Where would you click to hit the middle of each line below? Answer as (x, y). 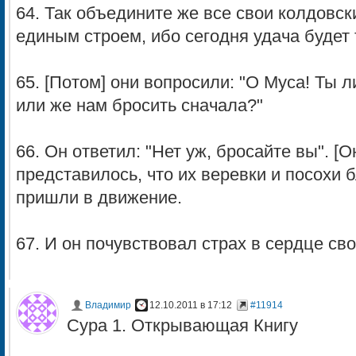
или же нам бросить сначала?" (139, 106)
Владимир (108, 305)
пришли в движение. (99, 198)
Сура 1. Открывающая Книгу (182, 326)
